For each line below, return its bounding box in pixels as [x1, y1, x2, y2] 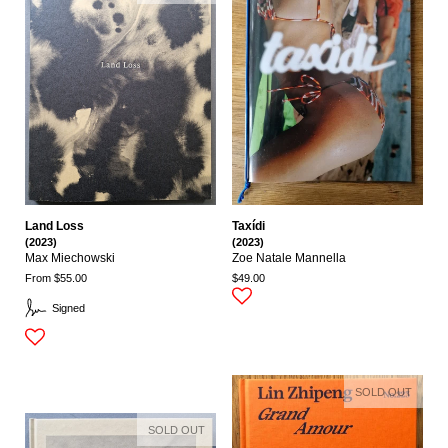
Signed [51, 302, 85, 315]
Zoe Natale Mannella [232, 251, 346, 264]
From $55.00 [25, 271, 87, 284]
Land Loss [25, 218, 84, 233]
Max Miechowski [25, 251, 115, 264]
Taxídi [232, 218, 265, 233]
